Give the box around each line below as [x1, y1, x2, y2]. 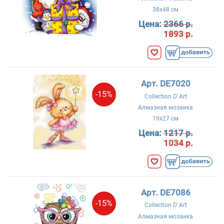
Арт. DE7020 [140, 78, 190, 89]
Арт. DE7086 [140, 187, 190, 198]
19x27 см [152, 115, 179, 122]
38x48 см [152, 6, 179, 13]
